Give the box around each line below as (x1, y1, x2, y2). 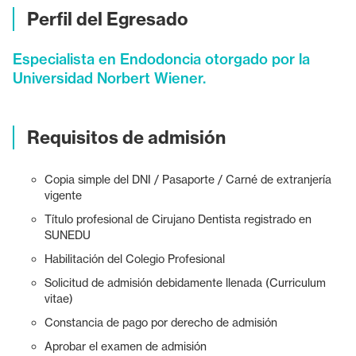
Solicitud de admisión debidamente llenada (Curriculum (44, 275, 326, 289)
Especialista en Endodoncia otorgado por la (13, 49, 310, 68)
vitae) (44, 291, 73, 305)
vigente (44, 188, 82, 202)
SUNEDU (44, 227, 91, 242)
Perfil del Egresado (27, 7, 188, 30)
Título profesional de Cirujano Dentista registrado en (44, 211, 311, 226)
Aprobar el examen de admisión (44, 339, 207, 353)
